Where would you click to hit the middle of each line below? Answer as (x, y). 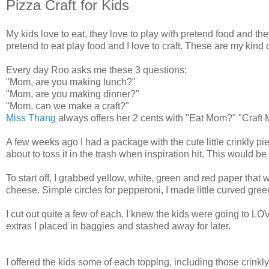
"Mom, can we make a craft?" (68, 106)
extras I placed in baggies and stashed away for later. (118, 226)
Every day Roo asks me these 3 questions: (96, 70)
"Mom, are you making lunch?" (71, 82)
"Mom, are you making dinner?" (73, 94)
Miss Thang (31, 118)
